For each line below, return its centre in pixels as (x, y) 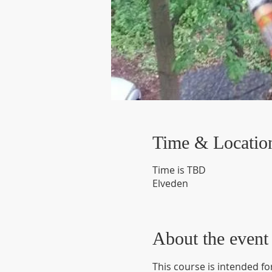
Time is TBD (179, 170)
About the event (210, 238)
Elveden (170, 183)
